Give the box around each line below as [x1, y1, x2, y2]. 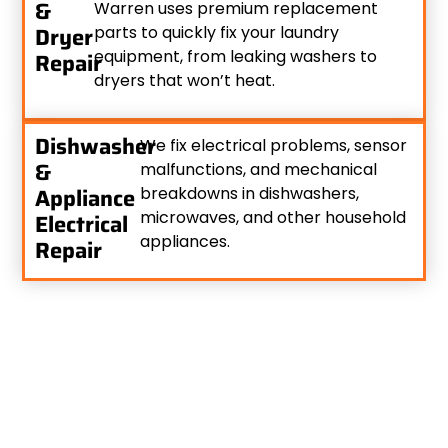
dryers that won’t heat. [94, 69, 276, 93]
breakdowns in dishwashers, [140, 181, 360, 205]
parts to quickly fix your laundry [94, 21, 340, 45]
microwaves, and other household [140, 205, 407, 229]
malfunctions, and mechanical [140, 157, 378, 181]
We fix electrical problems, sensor [140, 133, 408, 157]
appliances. [140, 229, 231, 253]
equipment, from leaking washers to [94, 45, 378, 69]
